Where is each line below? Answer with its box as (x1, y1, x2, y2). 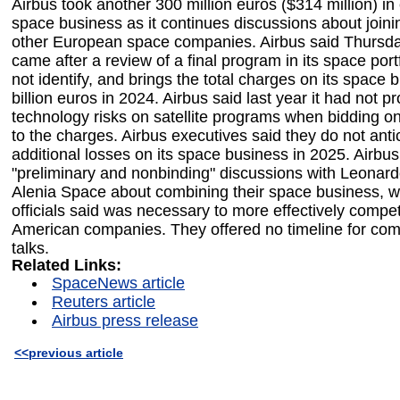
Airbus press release (52, 312, 198, 330)
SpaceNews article (52, 274, 185, 293)
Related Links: (12, 256, 121, 275)
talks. (12, 238, 49, 257)
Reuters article (52, 293, 155, 312)
